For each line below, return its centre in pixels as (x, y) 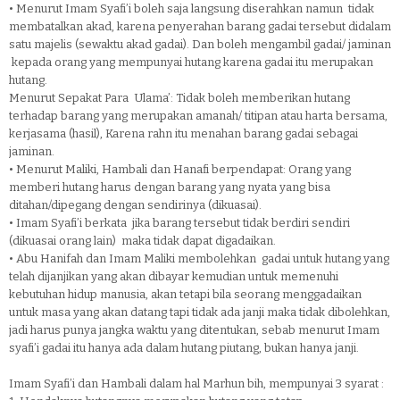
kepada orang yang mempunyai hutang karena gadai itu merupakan (191, 62)
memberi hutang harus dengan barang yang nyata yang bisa (170, 187)
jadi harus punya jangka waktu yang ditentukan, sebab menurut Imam (194, 330)
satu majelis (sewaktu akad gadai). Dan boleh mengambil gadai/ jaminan (200, 44)
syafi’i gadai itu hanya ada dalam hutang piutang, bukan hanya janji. (184, 348)
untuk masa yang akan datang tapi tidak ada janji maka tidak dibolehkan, (200, 312)
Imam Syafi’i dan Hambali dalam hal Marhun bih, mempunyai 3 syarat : (196, 383)
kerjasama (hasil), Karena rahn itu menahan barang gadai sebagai (183, 133)
